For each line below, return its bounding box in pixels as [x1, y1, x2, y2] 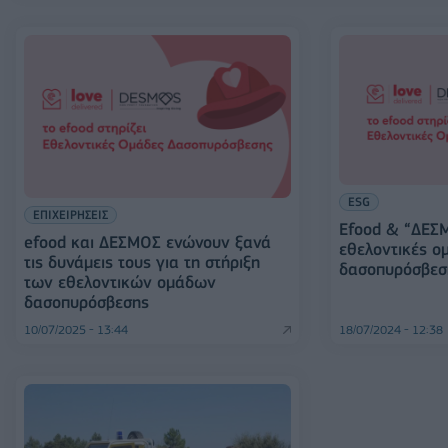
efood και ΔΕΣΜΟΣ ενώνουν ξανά [24, 232, 271, 253]
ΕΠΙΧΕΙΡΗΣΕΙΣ [33, 207, 108, 223]
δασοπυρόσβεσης [24, 292, 149, 313]
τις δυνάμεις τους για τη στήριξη [24, 252, 260, 273]
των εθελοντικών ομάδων [24, 272, 216, 293]
